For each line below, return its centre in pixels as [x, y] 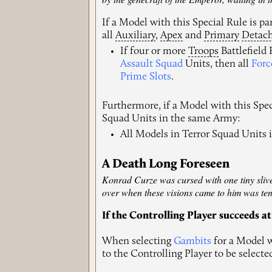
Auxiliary [136, 36]
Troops [204, 52]
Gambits [193, 242]
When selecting [138, 242]
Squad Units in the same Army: [172, 118]
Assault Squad [152, 64]
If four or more [155, 52]
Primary [222, 36]
